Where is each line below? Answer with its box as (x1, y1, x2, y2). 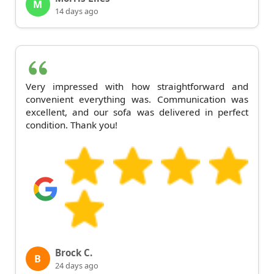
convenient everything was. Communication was (25, 93, 249, 106)
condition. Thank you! (25, 119, 117, 131)
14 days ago (54, 6, 98, 17)
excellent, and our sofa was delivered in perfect (25, 106, 249, 119)
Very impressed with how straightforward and (25, 80, 249, 93)
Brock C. (54, 246, 92, 259)
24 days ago (54, 260, 98, 272)
